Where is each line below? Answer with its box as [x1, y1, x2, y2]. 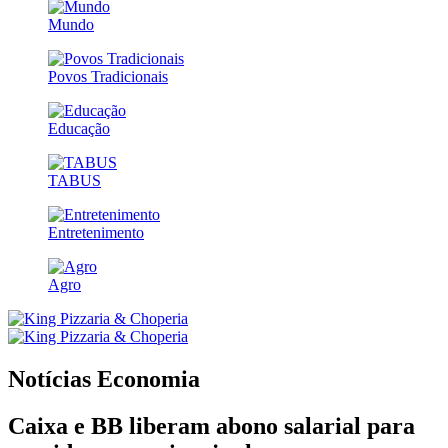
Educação [48, 119, 110, 137]
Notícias [8, 365, 97, 392]
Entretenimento [48, 223, 144, 241]
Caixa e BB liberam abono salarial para [8, 412, 415, 439]
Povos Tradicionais [48, 67, 168, 85]
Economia [97, 365, 200, 392]
